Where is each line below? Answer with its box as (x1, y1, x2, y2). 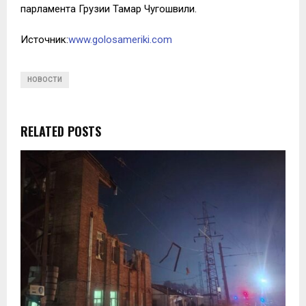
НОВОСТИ (27, 75, 62, 83)
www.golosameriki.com (68, 33, 172, 46)
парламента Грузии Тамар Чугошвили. (20, 2, 197, 15)
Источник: (20, 33, 68, 46)
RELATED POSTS (20, 122, 101, 140)
